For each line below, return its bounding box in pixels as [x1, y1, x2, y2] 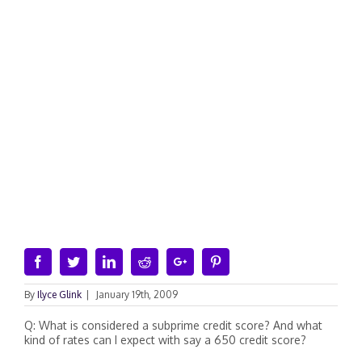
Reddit [150, 255, 184, 267]
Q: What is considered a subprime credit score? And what [24, 318, 322, 332]
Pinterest [221, 255, 265, 267]
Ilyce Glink [37, 288, 82, 301]
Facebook [44, 255, 94, 267]
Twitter [79, 255, 116, 267]
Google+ [186, 255, 231, 267]
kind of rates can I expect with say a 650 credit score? [24, 333, 306, 347]
